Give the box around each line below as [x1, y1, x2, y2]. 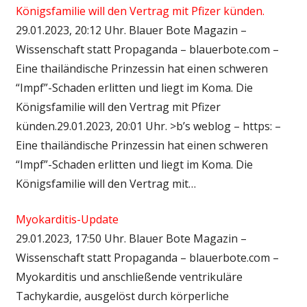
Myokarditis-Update [15, 211, 119, 227]
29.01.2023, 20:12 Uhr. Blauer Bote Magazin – [15, 22, 247, 38]
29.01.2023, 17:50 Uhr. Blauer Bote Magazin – [15, 230, 247, 246]
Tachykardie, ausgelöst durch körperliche [15, 288, 229, 304]
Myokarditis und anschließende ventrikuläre [15, 269, 243, 284]
